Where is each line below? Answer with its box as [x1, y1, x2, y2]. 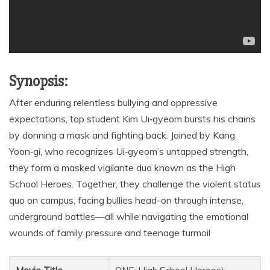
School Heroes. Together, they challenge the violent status [9, 178, 261, 190]
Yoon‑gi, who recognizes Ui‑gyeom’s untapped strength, [9, 145, 248, 158]
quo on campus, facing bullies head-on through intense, [9, 194, 243, 207]
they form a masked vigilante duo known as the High [9, 162, 236, 174]
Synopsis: [9, 72, 68, 92]
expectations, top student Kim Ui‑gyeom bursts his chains [9, 113, 256, 125]
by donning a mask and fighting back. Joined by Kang [9, 129, 235, 142]
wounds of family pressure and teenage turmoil [9, 227, 210, 239]
